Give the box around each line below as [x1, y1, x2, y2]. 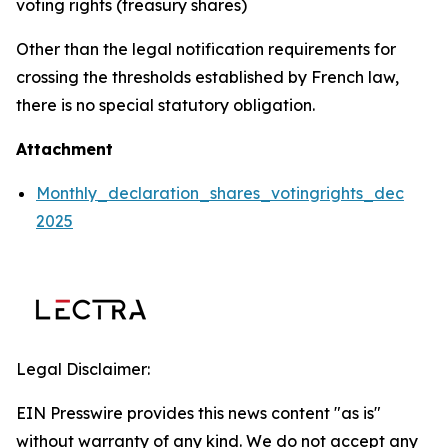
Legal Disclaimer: [16, 359, 150, 379]
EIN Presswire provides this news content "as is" [16, 403, 381, 423]
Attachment [16, 139, 113, 159]
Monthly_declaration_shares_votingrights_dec [36, 183, 404, 203]
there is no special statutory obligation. [16, 95, 315, 115]
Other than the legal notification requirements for [16, 39, 396, 59]
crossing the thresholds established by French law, [16, 67, 399, 87]
